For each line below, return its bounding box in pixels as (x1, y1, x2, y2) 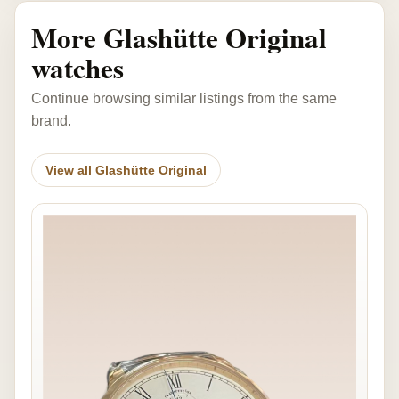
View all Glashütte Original (45, 162, 207, 177)
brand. (31, 112, 71, 128)
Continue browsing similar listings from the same (31, 90, 337, 106)
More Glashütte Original (31, 16, 327, 58)
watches (31, 46, 124, 88)
